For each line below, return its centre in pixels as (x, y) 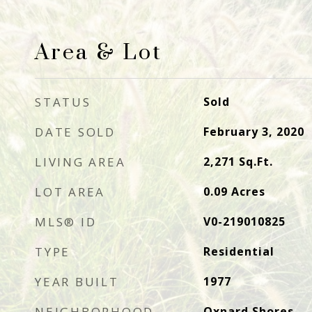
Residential (239, 251)
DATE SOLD (75, 132)
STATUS (63, 102)
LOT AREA (70, 192)
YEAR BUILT (77, 282)
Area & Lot (99, 53)
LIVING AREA (80, 162)
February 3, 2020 (253, 132)
